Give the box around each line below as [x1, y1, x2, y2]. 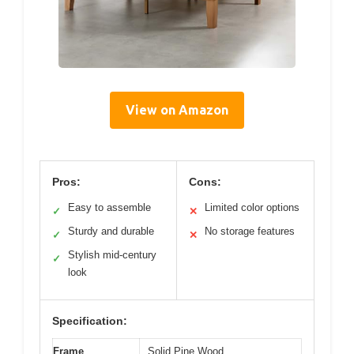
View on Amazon [126, 103, 228, 118]
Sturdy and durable [68, 225, 154, 238]
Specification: [52, 314, 127, 328]
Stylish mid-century [68, 249, 156, 262]
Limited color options [205, 201, 299, 214]
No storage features [205, 225, 295, 238]
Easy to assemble [68, 201, 151, 214]
